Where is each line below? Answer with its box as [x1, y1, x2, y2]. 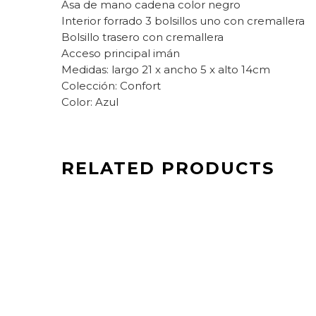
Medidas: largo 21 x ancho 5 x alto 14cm [61, 63, 270, 76]
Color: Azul [61, 95, 119, 109]
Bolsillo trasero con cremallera [61, 30, 224, 44]
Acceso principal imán [61, 47, 180, 60]
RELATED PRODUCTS [61, 158, 274, 178]
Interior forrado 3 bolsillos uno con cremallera [61, 14, 305, 28]
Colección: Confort [61, 79, 161, 92]
